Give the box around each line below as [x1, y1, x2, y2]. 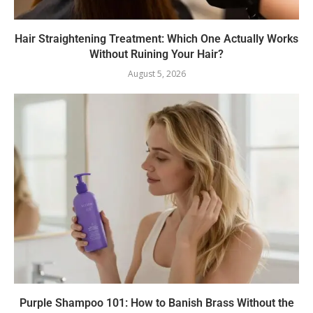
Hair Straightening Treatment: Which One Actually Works [15, 32, 298, 46]
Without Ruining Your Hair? [89, 48, 224, 61]
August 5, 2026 [127, 68, 186, 80]
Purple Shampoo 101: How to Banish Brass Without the [19, 296, 294, 310]
